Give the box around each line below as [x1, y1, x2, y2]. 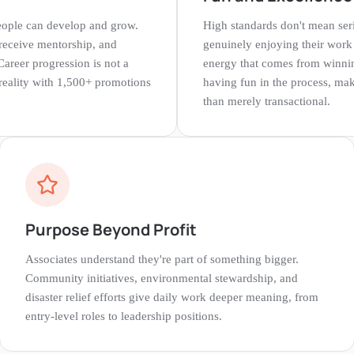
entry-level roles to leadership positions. [25, 309, 222, 322]
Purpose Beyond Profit [25, 218, 197, 240]
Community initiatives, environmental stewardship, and [25, 271, 298, 284]
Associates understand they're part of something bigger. [25, 252, 299, 265]
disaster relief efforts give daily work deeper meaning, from [25, 290, 318, 303]
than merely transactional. [203, 94, 330, 107]
